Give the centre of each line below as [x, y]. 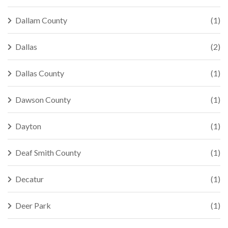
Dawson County [43, 99]
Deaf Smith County [48, 152]
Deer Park [33, 205]
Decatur [30, 179]
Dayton [28, 126]
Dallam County [41, 20]
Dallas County [40, 73]
